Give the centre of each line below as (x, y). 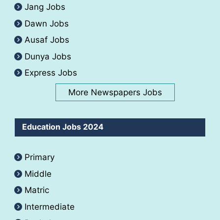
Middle (38, 174)
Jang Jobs (45, 7)
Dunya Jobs (48, 56)
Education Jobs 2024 (63, 127)
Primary (40, 157)
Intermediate (50, 206)
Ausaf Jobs (47, 40)
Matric (37, 190)
